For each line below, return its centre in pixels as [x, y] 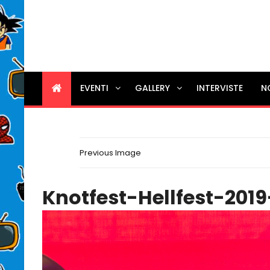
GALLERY [153, 88]
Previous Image [110, 152]
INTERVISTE [220, 88]
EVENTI [95, 88]
